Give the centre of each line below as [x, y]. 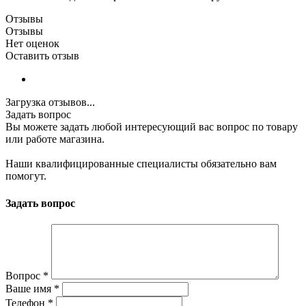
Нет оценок [32, 44]
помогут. [26, 176]
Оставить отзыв [42, 56]
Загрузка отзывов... [50, 102]
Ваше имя [30, 288]
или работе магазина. [55, 139]
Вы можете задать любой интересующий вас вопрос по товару [152, 127]
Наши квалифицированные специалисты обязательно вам [141, 164]
